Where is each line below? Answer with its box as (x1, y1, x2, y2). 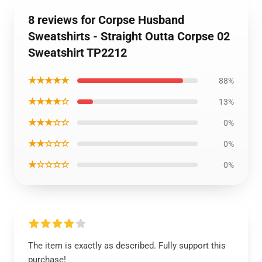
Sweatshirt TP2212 (28, 46, 127, 60)
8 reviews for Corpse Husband (28, 13, 184, 27)
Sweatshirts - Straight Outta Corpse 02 (28, 29, 230, 43)
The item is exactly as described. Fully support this (28, 240, 226, 251)
